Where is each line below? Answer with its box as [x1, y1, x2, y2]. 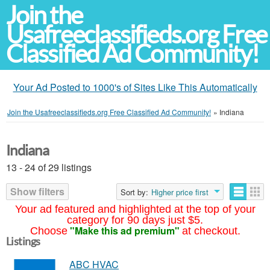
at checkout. [181, 225, 240, 237]
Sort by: [121, 186, 148, 198]
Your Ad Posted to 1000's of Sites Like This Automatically [13, 80, 257, 94]
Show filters [10, 184, 64, 198]
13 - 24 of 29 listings [6, 160, 92, 174]
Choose [30, 225, 67, 237]
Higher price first [151, 186, 209, 198]
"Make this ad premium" [69, 224, 180, 237]
